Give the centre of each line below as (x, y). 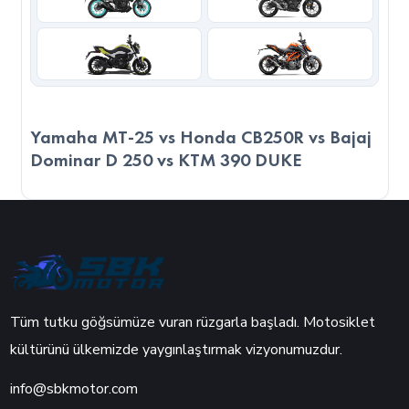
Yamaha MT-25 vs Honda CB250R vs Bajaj (201, 137)
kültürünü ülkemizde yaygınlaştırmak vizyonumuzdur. (177, 349)
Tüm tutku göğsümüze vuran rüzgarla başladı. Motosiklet (193, 322)
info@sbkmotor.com (74, 388)
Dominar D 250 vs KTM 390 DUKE (167, 160)
